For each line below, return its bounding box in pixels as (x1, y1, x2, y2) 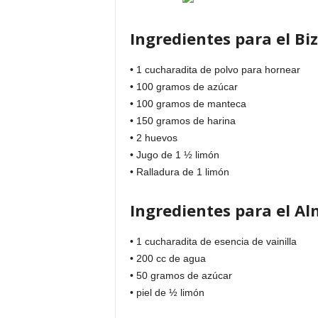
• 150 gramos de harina (129, 115, 236, 126)
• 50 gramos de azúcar (129, 270, 232, 281)
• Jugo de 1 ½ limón (129, 149, 219, 160)
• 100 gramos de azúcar (129, 81, 238, 92)
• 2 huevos (129, 132, 177, 143)
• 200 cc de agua (129, 253, 206, 264)
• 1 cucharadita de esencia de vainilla (129, 236, 297, 247)
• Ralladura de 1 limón (129, 166, 229, 177)
